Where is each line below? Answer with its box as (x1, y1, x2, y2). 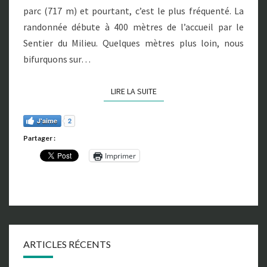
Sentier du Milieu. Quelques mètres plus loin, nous (23, 37, 244, 49)
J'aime (37, 116, 57, 126)
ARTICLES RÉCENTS (23, 238, 111, 250)
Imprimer (105, 150, 136, 161)
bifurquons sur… (23, 53, 91, 66)
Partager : (23, 133, 55, 143)
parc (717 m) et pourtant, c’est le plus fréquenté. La (23, 5, 244, 17)
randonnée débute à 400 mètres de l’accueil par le (23, 21, 244, 33)
